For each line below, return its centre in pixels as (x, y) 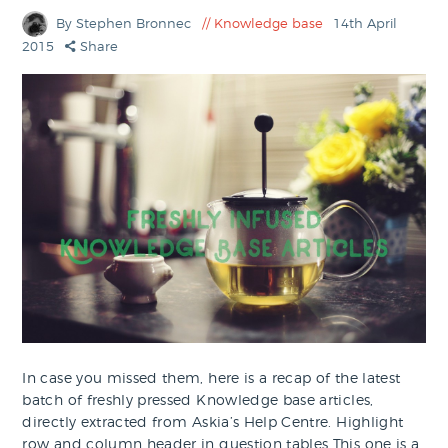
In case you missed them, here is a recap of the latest (211, 378)
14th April (365, 23)
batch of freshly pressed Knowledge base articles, (198, 400)
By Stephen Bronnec (126, 23)
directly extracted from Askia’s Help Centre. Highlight (213, 422)
